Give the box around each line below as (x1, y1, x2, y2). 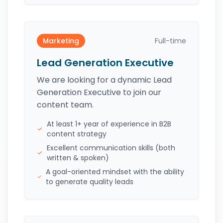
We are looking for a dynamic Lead (37, 74, 172, 86)
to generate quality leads (45, 177, 133, 187)
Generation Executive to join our (37, 87, 161, 98)
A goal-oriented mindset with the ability (45, 167, 184, 177)
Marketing (43, 36, 79, 46)
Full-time (155, 36, 186, 46)
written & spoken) (46, 153, 109, 163)
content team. (37, 99, 94, 111)
